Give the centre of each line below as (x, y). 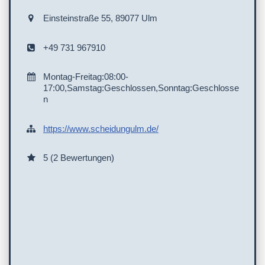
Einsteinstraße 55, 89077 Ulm (100, 18)
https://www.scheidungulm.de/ (101, 128)
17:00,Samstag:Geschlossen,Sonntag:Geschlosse (141, 88)
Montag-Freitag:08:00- (86, 77)
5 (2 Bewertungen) (79, 158)
